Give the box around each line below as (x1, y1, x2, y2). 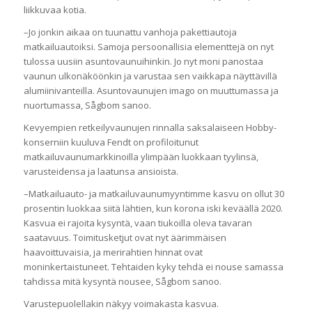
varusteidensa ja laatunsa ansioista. (23, 164, 178, 178)
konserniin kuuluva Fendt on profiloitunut (23, 135, 198, 148)
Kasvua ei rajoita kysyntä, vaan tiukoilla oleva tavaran (23, 216, 252, 229)
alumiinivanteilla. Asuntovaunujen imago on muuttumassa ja (23, 84, 279, 97)
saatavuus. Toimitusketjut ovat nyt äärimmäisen (23, 231, 226, 244)
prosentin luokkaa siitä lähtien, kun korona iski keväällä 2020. (23, 201, 283, 214)
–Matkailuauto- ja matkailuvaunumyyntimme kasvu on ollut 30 (23, 187, 284, 200)
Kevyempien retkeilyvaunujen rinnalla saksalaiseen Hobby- (23, 120, 276, 134)
